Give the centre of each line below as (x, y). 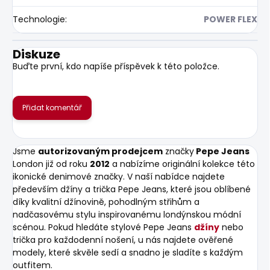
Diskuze (36, 54)
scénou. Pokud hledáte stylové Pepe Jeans (103, 227)
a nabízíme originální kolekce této (182, 164)
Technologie (39, 19)
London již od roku (51, 164)
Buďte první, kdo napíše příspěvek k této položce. (116, 66)
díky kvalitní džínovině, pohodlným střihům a (106, 202)
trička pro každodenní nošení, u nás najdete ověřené (123, 240)
